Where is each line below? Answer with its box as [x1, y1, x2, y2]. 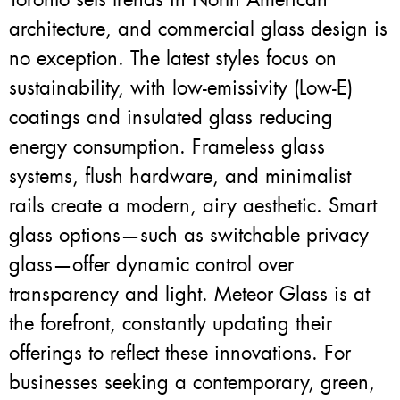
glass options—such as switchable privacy [9, 222, 369, 249]
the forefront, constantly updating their [9, 311, 332, 337]
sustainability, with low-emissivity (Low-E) [9, 75, 353, 102]
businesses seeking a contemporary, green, [9, 370, 375, 396]
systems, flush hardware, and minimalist [9, 163, 351, 190]
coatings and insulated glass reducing [9, 104, 333, 131]
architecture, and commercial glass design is [9, 16, 387, 43]
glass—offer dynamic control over [9, 252, 294, 279]
